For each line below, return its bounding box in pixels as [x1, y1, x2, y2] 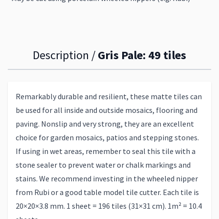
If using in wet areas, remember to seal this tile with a [16, 146, 196, 156]
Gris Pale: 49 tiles [98, 47, 186, 63]
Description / [33, 47, 98, 63]
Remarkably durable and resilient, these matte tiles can [16, 91, 202, 101]
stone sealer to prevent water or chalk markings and [16, 160, 191, 170]
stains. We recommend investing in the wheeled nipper [16, 174, 198, 183]
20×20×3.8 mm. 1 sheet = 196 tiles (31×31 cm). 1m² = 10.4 [16, 201, 202, 211]
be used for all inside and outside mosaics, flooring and [16, 105, 197, 115]
